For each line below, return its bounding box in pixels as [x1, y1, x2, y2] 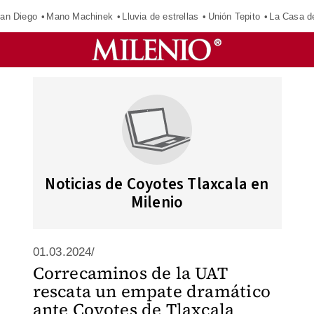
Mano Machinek [46, 11, 113, 22]
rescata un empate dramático [32, 280, 271, 303]
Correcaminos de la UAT [32, 261, 228, 285]
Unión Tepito [207, 11, 260, 22]
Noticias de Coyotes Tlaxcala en [45, 172, 269, 196]
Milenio [130, 191, 184, 214]
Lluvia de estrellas [122, 11, 199, 22]
